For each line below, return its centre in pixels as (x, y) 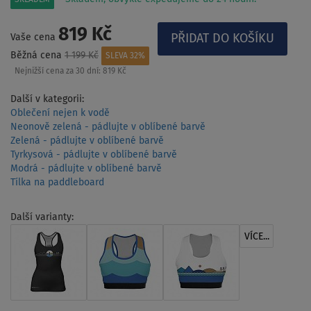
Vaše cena (34, 37)
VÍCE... (257, 236)
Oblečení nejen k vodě (60, 113)
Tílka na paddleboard (57, 182)
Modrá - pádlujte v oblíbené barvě (86, 168)
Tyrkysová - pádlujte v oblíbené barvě (94, 154)
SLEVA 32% (125, 56)
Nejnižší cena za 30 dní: (58, 72)
